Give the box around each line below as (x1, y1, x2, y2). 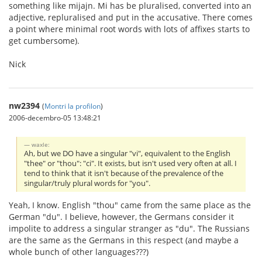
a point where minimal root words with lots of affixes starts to (9, 23, 250, 35)
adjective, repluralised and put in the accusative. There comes (9, 11, 253, 23)
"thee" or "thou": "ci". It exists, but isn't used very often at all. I (24, 158, 237, 168)
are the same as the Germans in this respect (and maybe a (9, 234, 239, 246)
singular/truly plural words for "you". (24, 178, 151, 188)
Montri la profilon (44, 101, 101, 111)
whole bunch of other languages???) (9, 246, 149, 257)
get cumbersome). (9, 35, 80, 46)
